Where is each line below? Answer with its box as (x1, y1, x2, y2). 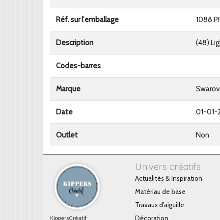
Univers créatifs (135, 161, 201, 172)
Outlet (56, 131, 78, 139)
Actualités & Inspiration (135, 174, 202, 182)
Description (56, 38, 93, 47)
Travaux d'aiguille (135, 201, 184, 209)
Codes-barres (56, 61, 101, 70)
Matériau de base (135, 188, 186, 195)
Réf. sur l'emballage (56, 15, 119, 24)
